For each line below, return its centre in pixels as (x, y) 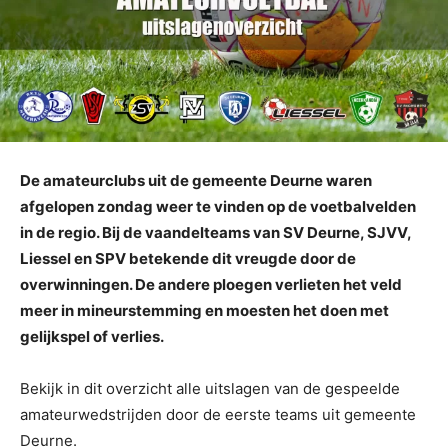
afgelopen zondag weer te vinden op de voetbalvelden (218, 206)
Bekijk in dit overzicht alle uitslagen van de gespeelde (210, 388)
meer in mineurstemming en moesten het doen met (204, 310)
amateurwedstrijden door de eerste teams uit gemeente (218, 414)
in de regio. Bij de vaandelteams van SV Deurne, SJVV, (215, 232)
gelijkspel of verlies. (92, 336)
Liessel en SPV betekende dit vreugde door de (188, 258)
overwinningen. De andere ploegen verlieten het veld (211, 284)
